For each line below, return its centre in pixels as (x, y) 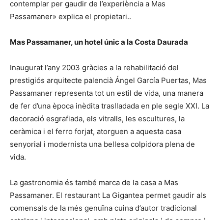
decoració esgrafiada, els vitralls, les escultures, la (97, 119)
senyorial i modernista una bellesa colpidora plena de (102, 144)
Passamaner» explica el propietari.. (70, 17)
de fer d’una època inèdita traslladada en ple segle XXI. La (110, 106)
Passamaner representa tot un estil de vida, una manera (107, 93)
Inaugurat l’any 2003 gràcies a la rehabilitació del (94, 68)
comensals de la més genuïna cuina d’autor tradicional (103, 208)
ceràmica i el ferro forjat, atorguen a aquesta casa (96, 132)
